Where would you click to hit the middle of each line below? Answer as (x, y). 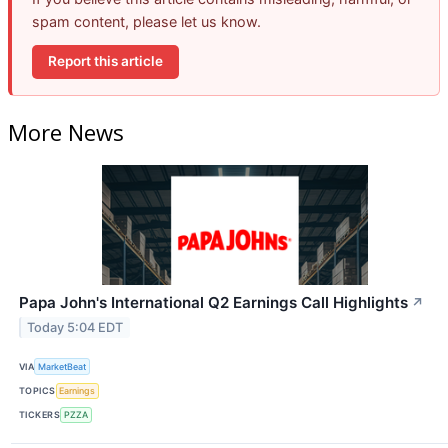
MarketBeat (62, 366)
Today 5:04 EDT (75, 328)
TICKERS (40, 415)
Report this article (105, 61)
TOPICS (37, 391)
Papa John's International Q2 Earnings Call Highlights (213, 303)
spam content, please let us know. (146, 21)
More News (66, 132)
